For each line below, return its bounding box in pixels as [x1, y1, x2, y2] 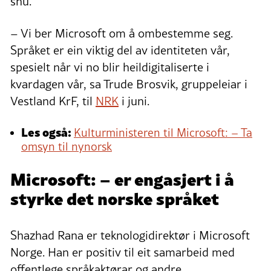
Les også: [21, 122, 74, 140]
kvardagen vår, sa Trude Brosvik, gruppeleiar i [10, 75, 247, 93]
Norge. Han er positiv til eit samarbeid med [10, 243, 235, 261]
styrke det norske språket [10, 184, 219, 210]
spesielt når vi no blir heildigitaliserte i [10, 58, 209, 76]
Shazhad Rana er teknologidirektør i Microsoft [10, 226, 250, 244]
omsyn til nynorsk [21, 138, 112, 154]
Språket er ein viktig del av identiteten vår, [10, 41, 230, 59]
